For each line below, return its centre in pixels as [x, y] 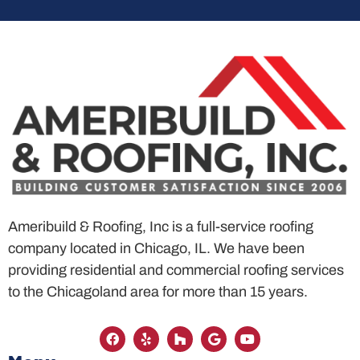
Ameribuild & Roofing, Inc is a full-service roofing [161, 226]
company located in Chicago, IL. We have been [156, 248]
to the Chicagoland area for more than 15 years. [158, 291]
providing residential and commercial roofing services [176, 270]
